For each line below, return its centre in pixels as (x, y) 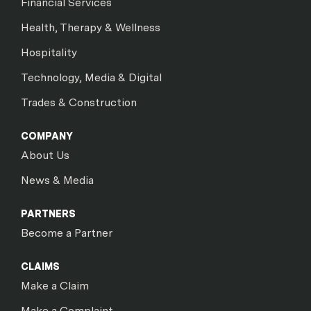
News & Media (57, 180)
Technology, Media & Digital (91, 77)
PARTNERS (48, 214)
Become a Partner (67, 233)
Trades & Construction (79, 102)
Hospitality (49, 52)
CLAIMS (40, 267)
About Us (45, 155)
